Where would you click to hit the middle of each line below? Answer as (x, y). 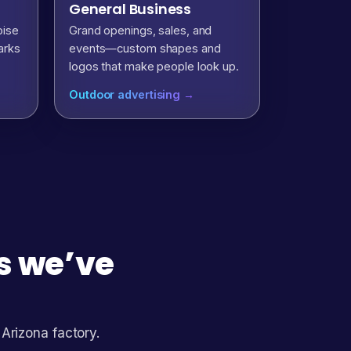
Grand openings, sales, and (141, 31)
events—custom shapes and (145, 49)
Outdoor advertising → (132, 94)
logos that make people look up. (154, 67)
